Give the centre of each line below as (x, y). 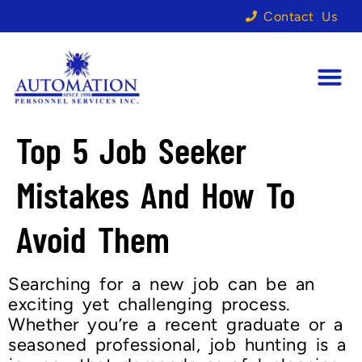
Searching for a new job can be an (162, 284)
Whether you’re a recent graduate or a (176, 325)
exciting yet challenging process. (149, 305)
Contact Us (300, 16)
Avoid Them (93, 239)
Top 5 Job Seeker (131, 150)
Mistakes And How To (156, 194)
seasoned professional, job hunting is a (177, 345)
